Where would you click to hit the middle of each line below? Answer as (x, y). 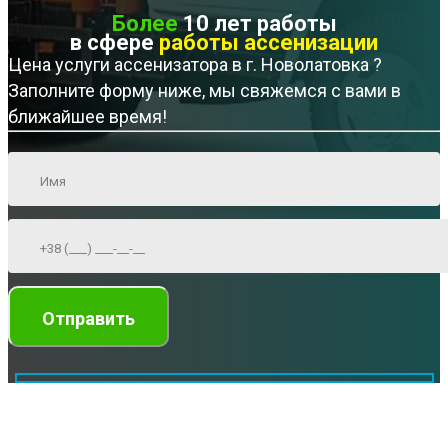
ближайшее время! (87, 117)
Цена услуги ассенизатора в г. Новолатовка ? (195, 65)
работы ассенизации (268, 43)
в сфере (114, 43)
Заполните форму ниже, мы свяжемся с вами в (204, 91)
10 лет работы (257, 24)
